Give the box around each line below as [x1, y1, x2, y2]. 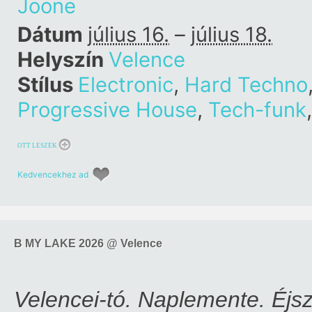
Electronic [78, 72, 173, 97]
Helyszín [17, 47, 109, 72]
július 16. [88, 22, 169, 47]
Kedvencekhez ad [17, 169, 88, 180]
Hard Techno [185, 72, 308, 97]
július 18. [191, 22, 272, 47]
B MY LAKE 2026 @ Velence [14, 237, 162, 249]
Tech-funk [208, 97, 306, 122]
